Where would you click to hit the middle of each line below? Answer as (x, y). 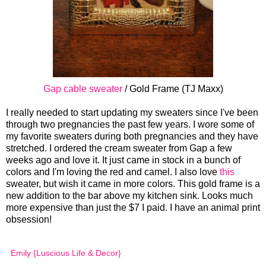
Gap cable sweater (83, 89)
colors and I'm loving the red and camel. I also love (113, 172)
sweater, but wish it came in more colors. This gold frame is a (133, 184)
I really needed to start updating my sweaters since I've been (132, 113)
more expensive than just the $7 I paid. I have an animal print (133, 208)
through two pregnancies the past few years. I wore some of (130, 125)
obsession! (29, 220)
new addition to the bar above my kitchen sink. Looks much (129, 196)
